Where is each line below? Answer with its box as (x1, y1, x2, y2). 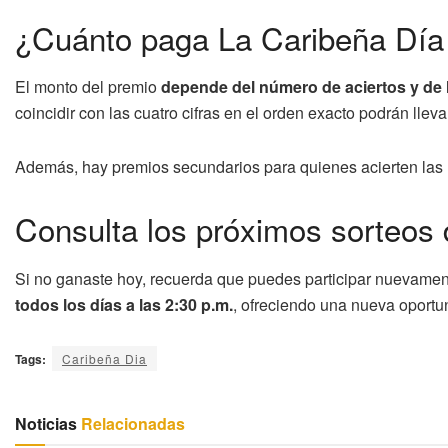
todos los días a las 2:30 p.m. (15, 292, 233, 316)
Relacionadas (77, 411, 185, 435)
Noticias (15, 411, 77, 435)
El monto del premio (15, 75, 161, 99)
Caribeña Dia (62, 349, 147, 367)
